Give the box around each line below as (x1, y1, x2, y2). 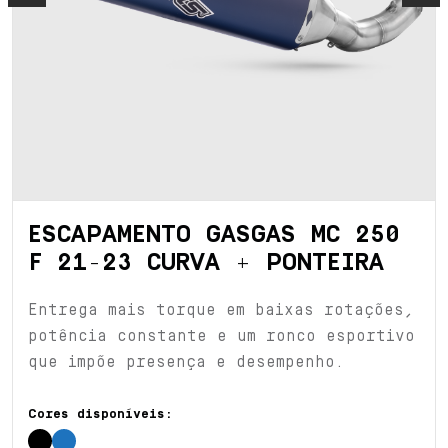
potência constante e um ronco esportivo (28, 327, 415, 345)
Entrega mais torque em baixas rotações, (28, 301, 414, 319)
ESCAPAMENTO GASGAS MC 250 (28, 221, 400, 248)
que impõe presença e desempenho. (28, 353, 344, 371)
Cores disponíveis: (28, 407, 173, 421)
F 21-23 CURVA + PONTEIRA (28, 249, 384, 276)
